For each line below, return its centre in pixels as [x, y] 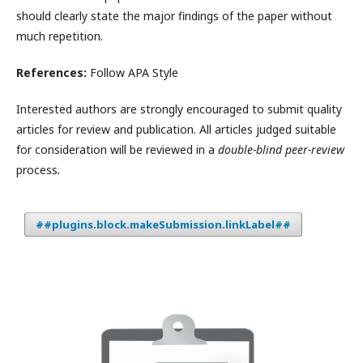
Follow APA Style [132, 73]
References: [51, 73]
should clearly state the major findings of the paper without [174, 16]
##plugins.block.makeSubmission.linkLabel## [163, 224]
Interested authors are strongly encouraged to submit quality [179, 109]
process [37, 170]
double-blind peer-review [281, 149]
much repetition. [60, 36]
